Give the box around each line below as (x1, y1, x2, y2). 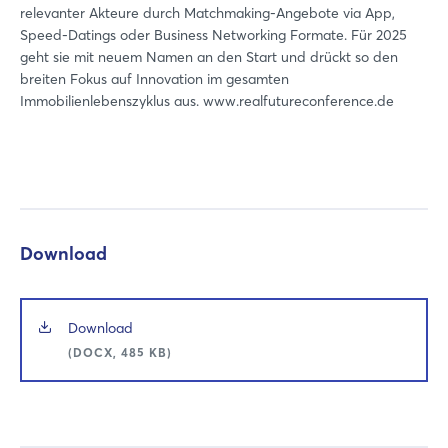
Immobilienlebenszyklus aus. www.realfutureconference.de (20, 91, 394, 110)
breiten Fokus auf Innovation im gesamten (20, 69, 289, 88)
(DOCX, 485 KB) (68, 344, 172, 360)
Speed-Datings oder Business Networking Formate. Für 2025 (20, 25, 407, 44)
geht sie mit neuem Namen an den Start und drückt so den (20, 47, 398, 66)
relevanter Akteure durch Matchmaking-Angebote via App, (20, 3, 395, 22)
